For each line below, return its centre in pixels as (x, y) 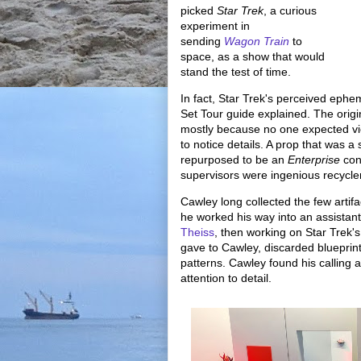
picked (199, 10)
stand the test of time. (237, 72)
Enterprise (315, 160)
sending (202, 41)
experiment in (215, 26)
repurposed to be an (234, 160)
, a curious (290, 10)
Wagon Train (257, 41)
